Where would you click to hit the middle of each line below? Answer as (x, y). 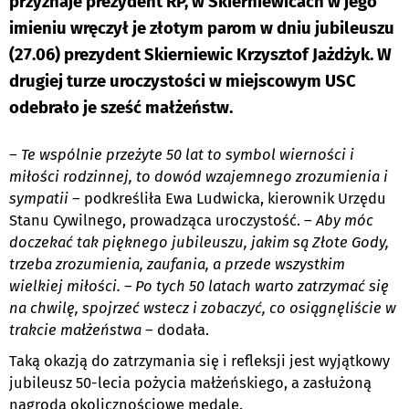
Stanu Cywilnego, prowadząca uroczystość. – (163, 221)
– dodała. (177, 330)
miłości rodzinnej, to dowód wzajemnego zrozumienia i (199, 177)
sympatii (41, 199)
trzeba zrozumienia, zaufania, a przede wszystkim (177, 265)
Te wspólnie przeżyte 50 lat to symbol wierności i (188, 155)
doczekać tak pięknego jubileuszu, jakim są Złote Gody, (199, 243)
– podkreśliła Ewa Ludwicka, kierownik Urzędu (229, 199)
